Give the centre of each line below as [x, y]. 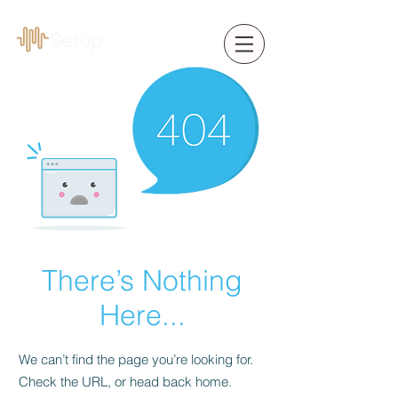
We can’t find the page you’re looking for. [136, 359]
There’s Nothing [142, 280]
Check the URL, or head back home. [125, 382]
